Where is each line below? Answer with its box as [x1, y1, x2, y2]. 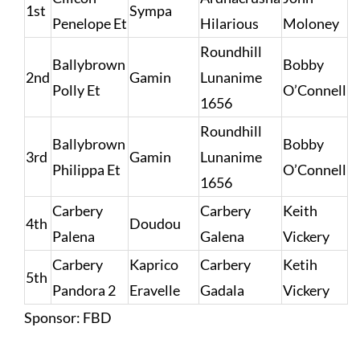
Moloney [282, 14, 339, 33]
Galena [199, 227, 244, 246]
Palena [51, 227, 95, 246]
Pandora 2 [51, 281, 116, 300]
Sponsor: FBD [23, 309, 112, 327]
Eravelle [129, 281, 180, 300]
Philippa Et [51, 161, 121, 179]
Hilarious [199, 14, 259, 33]
